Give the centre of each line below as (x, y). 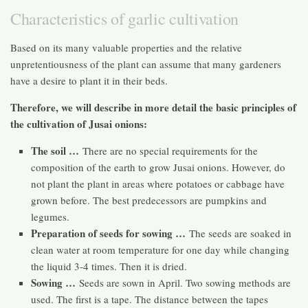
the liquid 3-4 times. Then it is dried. (109, 266)
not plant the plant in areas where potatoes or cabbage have (158, 184)
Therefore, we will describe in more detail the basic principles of (153, 108)
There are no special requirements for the (168, 151)
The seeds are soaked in (239, 233)
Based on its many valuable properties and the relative (126, 48)
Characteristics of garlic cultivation (124, 19)
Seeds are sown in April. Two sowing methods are (183, 283)
